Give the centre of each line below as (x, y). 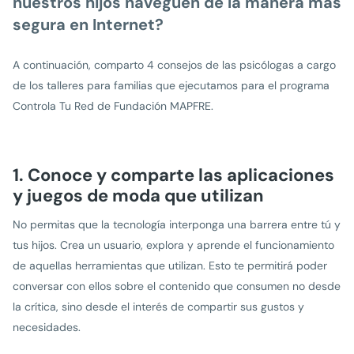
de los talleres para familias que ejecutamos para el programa (171, 85)
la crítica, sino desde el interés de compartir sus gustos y (158, 306)
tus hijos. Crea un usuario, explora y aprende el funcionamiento (173, 245)
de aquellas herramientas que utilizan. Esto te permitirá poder (170, 265)
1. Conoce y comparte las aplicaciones (173, 175)
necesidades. (47, 327)
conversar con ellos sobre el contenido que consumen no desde (177, 286)
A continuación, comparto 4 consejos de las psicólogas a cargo (174, 64)
